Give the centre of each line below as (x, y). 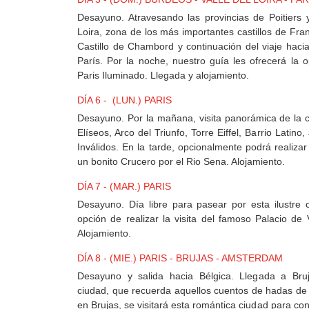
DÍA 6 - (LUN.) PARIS (124, 100)
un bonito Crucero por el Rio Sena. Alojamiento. (181, 162)
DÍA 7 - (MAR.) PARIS (124, 187)
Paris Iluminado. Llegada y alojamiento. (163, 76)
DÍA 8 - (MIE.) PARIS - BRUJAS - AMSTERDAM (180, 258)
